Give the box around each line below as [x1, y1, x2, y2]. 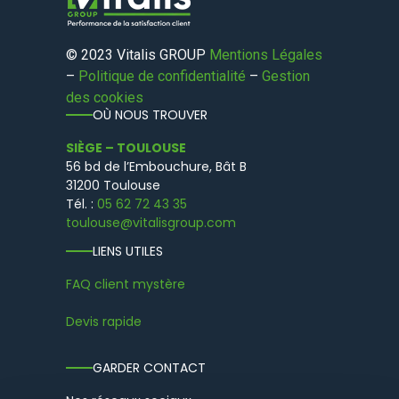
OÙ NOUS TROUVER [93, 105, 208, 124]
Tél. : [66, 194, 97, 213]
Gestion [262, 67, 310, 85]
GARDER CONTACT [93, 359, 206, 378]
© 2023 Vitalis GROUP [66, 45, 209, 63]
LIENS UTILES [93, 241, 163, 260]
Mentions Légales [209, 45, 322, 63]
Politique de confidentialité [78, 67, 246, 85]
